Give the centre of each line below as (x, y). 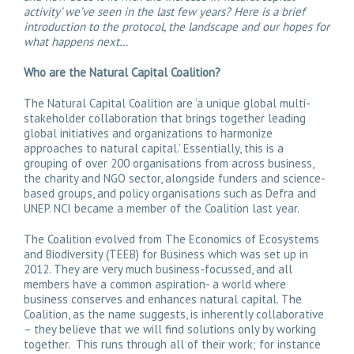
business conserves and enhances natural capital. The (163, 299)
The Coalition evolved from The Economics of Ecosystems (171, 239)
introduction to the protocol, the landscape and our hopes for (177, 26)
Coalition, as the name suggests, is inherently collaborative (174, 314)
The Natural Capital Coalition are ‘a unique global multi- (167, 103)
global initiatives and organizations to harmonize (148, 133)
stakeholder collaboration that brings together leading (165, 118)
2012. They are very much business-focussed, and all (158, 269)
